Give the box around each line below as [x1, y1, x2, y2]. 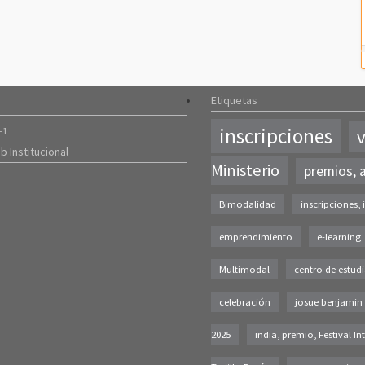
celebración [219, 296, 270, 309]
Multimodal [219, 263, 270, 276]
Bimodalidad [219, 198, 276, 211]
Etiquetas [211, 93, 257, 108]
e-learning [317, 231, 361, 244]
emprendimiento [219, 231, 292, 244]
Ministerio [211, 160, 279, 182]
